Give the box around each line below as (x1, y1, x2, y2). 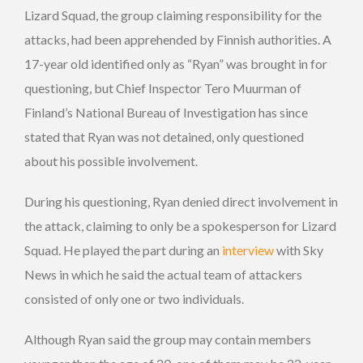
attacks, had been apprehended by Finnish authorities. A (24, 31, 331, 47)
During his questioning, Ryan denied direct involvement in (24, 193, 338, 209)
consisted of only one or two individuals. (24, 290, 244, 306)
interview (222, 241, 274, 258)
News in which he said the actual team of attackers (24, 266, 302, 282)
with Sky (274, 241, 323, 258)
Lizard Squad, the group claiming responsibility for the (24, 6, 322, 23)
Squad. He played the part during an (24, 241, 222, 258)
